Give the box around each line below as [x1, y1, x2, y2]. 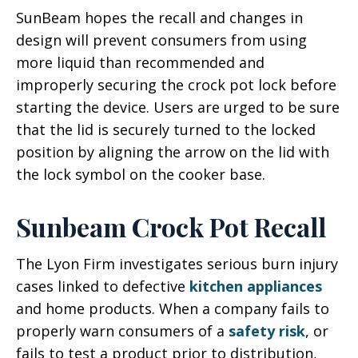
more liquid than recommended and [16, 52, 265, 72]
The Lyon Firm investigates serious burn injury [16, 253, 338, 273]
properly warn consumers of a [16, 320, 229, 340]
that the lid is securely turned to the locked [16, 119, 316, 139]
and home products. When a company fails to [16, 298, 329, 318]
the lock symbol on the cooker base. [16, 164, 265, 184]
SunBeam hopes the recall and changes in [16, 7, 303, 27]
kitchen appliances [189, 276, 322, 296]
